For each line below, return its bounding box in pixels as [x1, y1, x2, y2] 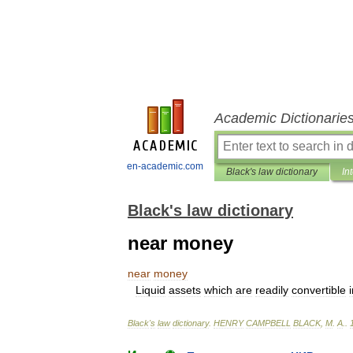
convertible [292, 284, 346, 296]
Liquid [136, 284, 165, 296]
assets [169, 284, 201, 296]
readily [255, 284, 288, 296]
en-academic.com [127, 161, 203, 172]
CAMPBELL [246, 318, 291, 328]
